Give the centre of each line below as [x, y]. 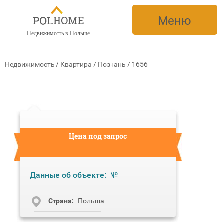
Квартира [76, 64]
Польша [91, 201]
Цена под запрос [98, 136]
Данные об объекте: [68, 175]
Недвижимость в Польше [58, 33]
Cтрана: [61, 201]
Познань [112, 64]
